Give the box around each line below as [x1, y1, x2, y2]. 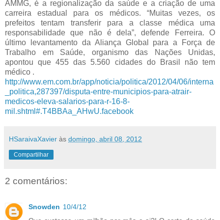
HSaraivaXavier [9, 135, 57, 143]
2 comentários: [5, 176, 67, 187]
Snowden [28, 202, 60, 211]
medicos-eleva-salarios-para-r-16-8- [5, 97, 130, 106]
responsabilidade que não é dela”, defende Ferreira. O [5, 28, 215, 37]
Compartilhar [14, 151, 49, 159]
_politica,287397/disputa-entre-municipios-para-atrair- [5, 87, 192, 96]
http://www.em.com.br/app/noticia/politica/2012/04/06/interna [5, 78, 214, 86]
